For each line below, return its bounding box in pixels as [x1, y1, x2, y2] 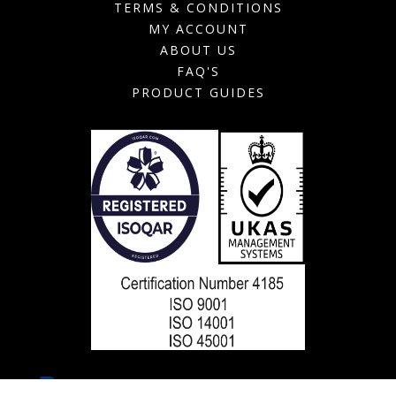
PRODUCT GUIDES [131, 84, 265, 102]
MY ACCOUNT [148, 20, 248, 38]
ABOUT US [159, 42, 237, 59]
